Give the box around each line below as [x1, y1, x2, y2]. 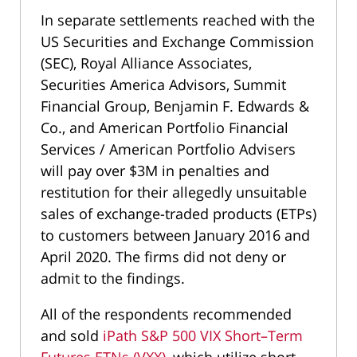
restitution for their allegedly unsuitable [41, 182, 307, 202]
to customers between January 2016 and [41, 225, 310, 245]
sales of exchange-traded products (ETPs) [41, 203, 316, 223]
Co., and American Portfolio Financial [41, 117, 288, 137]
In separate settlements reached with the [41, 10, 315, 29]
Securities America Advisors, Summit [41, 74, 286, 94]
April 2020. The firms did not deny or [41, 246, 286, 266]
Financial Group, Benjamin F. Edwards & [41, 96, 309, 116]
